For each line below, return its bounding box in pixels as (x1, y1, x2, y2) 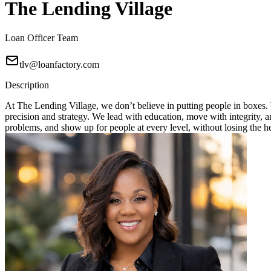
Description (5, 80, 49, 91)
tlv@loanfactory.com (19, 59, 99, 70)
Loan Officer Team (5, 33, 78, 44)
